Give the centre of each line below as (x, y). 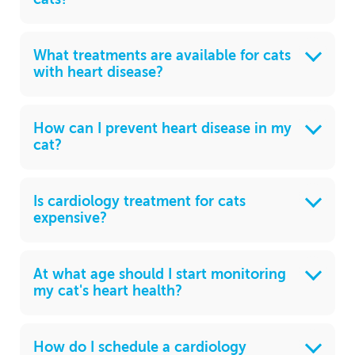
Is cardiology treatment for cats (139, 202)
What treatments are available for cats (162, 56)
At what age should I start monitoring (160, 275)
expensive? (70, 218)
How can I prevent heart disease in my (162, 129)
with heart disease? (98, 73)
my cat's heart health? (108, 291)
